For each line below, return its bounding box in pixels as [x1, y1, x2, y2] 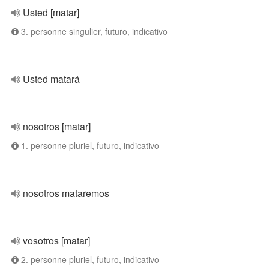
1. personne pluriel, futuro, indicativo [19, 139, 159, 151]
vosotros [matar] [23, 234, 90, 247]
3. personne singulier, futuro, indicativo [19, 25, 168, 37]
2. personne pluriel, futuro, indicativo [19, 253, 159, 265]
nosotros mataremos [23, 186, 109, 200]
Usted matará [23, 72, 80, 86]
